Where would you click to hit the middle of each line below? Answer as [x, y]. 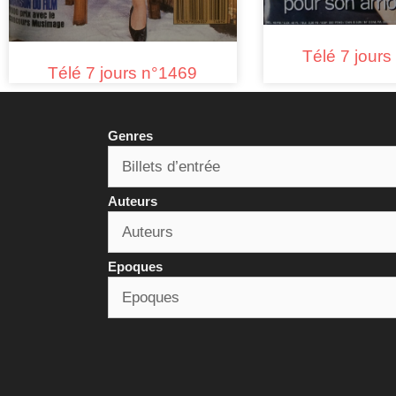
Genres [130, 135]
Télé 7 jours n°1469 [123, 72]
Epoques [135, 266]
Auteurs [133, 201]
